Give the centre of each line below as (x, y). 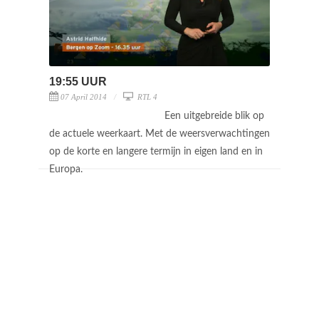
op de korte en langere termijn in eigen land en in (156, 151)
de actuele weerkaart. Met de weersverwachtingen (159, 134)
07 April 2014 (84, 96)
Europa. (67, 169)
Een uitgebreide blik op (214, 116)
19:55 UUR (78, 81)
